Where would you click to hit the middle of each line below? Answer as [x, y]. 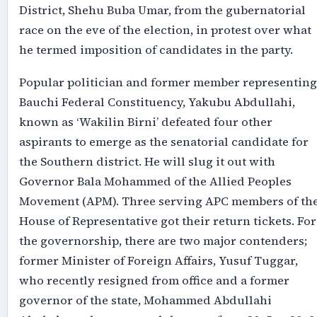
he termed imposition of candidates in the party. [156, 50]
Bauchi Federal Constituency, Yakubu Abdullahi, [157, 103]
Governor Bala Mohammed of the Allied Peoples [155, 182]
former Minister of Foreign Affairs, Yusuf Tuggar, [158, 261]
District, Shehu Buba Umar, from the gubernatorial [162, 10]
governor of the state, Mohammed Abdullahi [145, 301]
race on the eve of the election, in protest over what [165, 30]
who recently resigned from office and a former [154, 281]
